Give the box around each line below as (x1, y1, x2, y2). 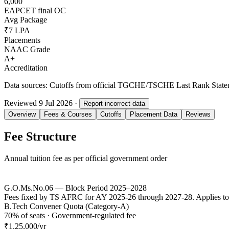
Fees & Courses (44, 110, 92, 118)
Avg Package (4, 15, 47, 24)
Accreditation (4, 63, 48, 72)
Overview (8, 110, 36, 118)
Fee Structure (4, 129, 77, 143)
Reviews (186, 110, 211, 118)
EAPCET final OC (4, 6, 66, 15)
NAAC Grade (4, 44, 50, 54)
